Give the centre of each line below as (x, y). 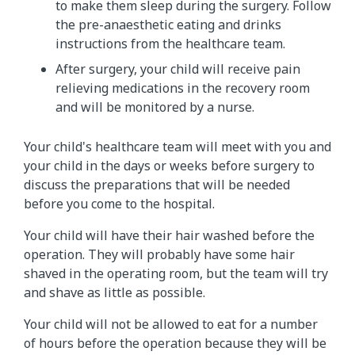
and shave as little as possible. (115, 293)
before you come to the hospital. (119, 204)
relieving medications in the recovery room (183, 88)
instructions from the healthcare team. (170, 44)
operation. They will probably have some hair (159, 255)
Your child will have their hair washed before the (169, 236)
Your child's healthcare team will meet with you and (177, 147)
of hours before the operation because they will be (175, 344)
